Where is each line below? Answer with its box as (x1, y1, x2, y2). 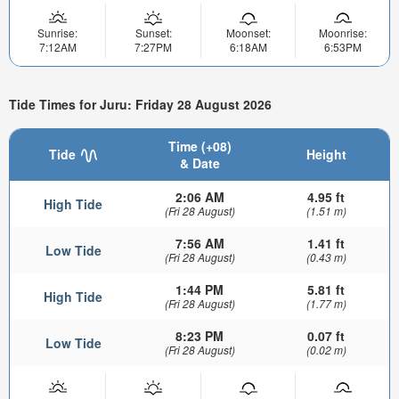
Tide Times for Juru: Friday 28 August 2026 (9, 95, 272, 114)
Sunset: (134, 24, 172, 40)
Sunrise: (37, 24, 77, 40)
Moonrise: (318, 24, 367, 40)
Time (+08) (167, 137, 232, 155)
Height (305, 145, 346, 163)
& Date (179, 154, 220, 172)
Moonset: (225, 24, 271, 40)
